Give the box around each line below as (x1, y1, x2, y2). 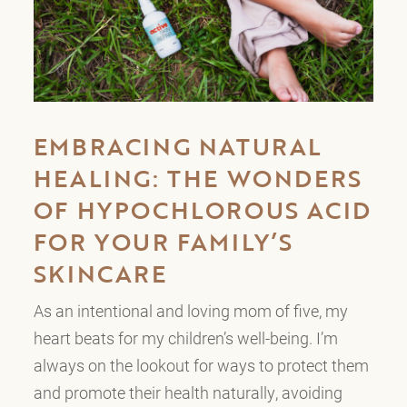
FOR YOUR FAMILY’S (33, 223, 293, 259)
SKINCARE (33, 255, 167, 291)
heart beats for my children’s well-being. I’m (33, 326, 338, 349)
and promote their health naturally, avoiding (33, 381, 342, 403)
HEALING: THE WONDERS (33, 160, 362, 195)
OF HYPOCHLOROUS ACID (33, 192, 372, 227)
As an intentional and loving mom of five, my (33, 299, 348, 322)
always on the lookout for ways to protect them (33, 353, 369, 376)
